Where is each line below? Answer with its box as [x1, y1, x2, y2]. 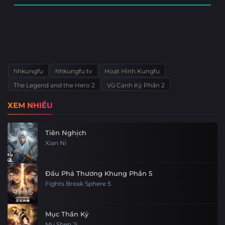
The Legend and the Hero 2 [14, 81, 95, 89]
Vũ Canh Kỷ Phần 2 [107, 81, 165, 89]
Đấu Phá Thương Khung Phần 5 [45, 169, 152, 178]
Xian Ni [45, 140, 66, 147]
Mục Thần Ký [45, 210, 88, 218]
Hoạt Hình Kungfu [104, 67, 160, 75]
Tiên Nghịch [45, 129, 86, 137]
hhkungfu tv [55, 67, 92, 75]
